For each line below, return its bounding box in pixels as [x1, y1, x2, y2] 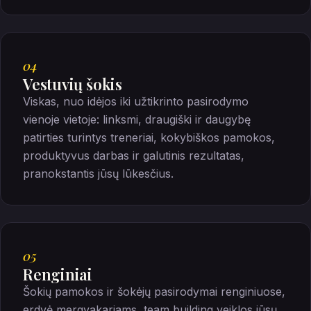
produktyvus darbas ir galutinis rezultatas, [23, 148, 244, 162]
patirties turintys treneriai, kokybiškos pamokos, [23, 130, 275, 144]
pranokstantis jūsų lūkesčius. [23, 166, 174, 180]
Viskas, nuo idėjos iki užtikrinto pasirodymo [23, 94, 249, 108]
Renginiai [23, 263, 93, 285]
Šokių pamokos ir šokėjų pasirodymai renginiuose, [23, 284, 285, 299]
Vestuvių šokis [23, 73, 122, 94]
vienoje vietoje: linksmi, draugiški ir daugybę [23, 112, 251, 126]
